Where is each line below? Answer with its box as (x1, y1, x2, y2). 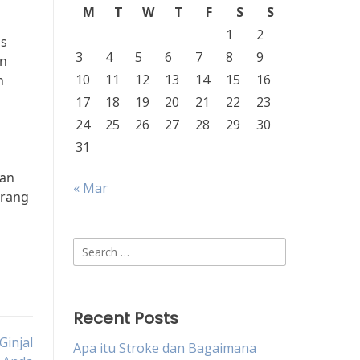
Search (72, 238, 113, 256)
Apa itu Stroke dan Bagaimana (73, 339, 256, 357)
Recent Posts (73, 307, 178, 329)
